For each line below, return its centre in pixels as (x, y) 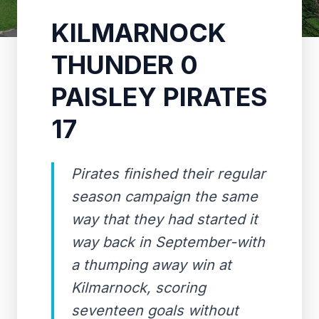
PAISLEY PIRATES (159, 97)
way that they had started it (164, 219)
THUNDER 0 (125, 65)
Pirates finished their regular (168, 174)
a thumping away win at (151, 265)
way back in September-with (168, 242)
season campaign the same (164, 197)
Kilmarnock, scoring (138, 288)
